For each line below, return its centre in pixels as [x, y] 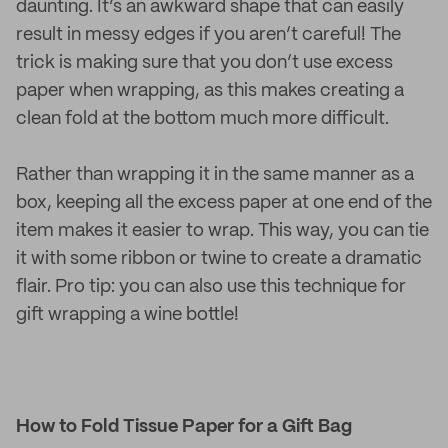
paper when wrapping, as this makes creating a [210, 91]
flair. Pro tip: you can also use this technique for [211, 287]
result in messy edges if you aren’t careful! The [208, 35]
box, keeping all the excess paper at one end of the [224, 203]
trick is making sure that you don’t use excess [204, 63]
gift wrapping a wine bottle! [127, 315]
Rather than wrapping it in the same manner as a [215, 175]
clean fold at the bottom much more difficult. [202, 119]
